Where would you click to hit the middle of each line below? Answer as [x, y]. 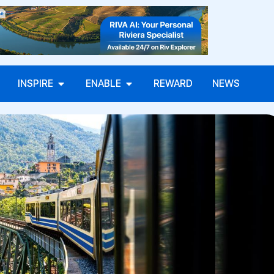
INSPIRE [35, 83]
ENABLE [103, 83]
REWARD [173, 83]
